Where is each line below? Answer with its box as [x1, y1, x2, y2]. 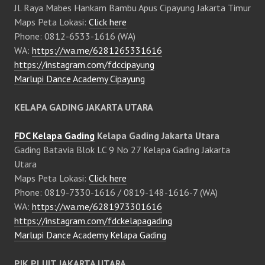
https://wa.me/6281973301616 [32, 201, 162, 213]
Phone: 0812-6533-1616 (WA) [14, 30, 135, 43]
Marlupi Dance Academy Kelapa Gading [14, 229, 166, 241]
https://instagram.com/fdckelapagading [14, 215, 172, 227]
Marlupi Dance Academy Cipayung [14, 73, 145, 85]
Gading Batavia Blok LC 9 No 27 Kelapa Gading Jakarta [14, 144, 230, 156]
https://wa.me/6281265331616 [32, 44, 162, 57]
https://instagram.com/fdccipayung [14, 59, 154, 71]
